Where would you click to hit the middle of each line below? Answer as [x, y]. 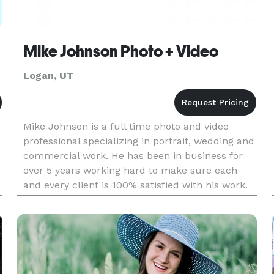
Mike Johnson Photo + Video [120, 51]
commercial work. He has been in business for [133, 156]
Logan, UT [48, 76]
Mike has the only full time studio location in [128, 200]
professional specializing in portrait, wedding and [139, 141]
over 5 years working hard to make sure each [130, 170]
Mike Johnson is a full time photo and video [126, 126]
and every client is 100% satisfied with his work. [135, 185]
